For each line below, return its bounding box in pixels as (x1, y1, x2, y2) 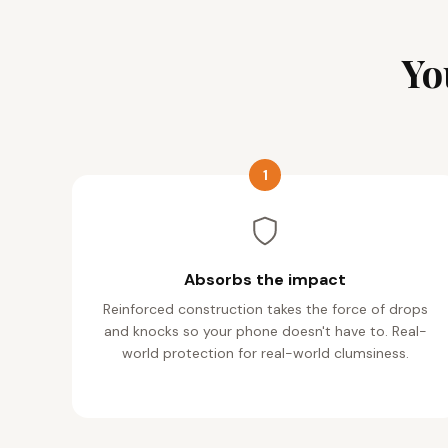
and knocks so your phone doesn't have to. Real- (103, 322, 427, 341)
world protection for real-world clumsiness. (121, 344, 409, 363)
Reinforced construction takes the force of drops (102, 300, 428, 319)
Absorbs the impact (184, 269, 347, 291)
